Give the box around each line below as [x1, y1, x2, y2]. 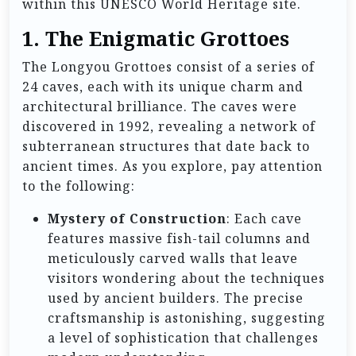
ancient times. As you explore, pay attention [22, 157, 323, 175]
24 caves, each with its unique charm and [22, 77, 304, 95]
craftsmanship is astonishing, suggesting [48, 308, 326, 327]
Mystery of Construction [48, 209, 226, 227]
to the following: [22, 176, 135, 195]
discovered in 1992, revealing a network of [22, 117, 315, 135]
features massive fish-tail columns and [48, 229, 311, 247]
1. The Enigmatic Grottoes [22, 25, 289, 52]
